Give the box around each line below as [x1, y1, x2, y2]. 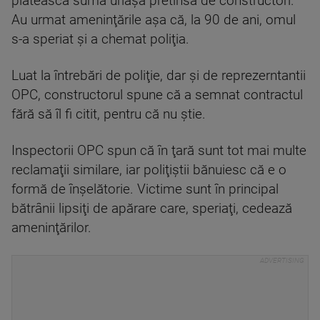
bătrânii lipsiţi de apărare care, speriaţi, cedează [11, 201, 292, 216]
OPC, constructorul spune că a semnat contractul [11, 87, 303, 103]
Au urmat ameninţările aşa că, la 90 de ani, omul [11, 12, 296, 28]
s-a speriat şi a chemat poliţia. [11, 31, 189, 47]
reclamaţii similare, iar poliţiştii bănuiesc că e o [11, 162, 286, 178]
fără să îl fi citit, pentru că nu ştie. [11, 106, 206, 122]
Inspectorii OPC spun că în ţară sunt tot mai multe [11, 143, 306, 159]
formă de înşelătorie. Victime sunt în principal [11, 181, 279, 197]
